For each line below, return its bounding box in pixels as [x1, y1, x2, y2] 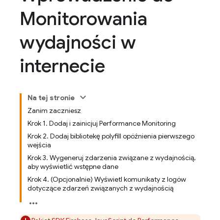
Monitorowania [20, 7, 147, 30]
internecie [20, 54, 105, 78]
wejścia [27, 140, 51, 149]
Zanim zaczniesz [27, 106, 81, 115]
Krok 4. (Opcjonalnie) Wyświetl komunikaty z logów [27, 175, 186, 184]
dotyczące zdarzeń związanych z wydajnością [27, 184, 173, 192]
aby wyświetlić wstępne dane [27, 162, 118, 171]
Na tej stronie [27, 93, 75, 102]
